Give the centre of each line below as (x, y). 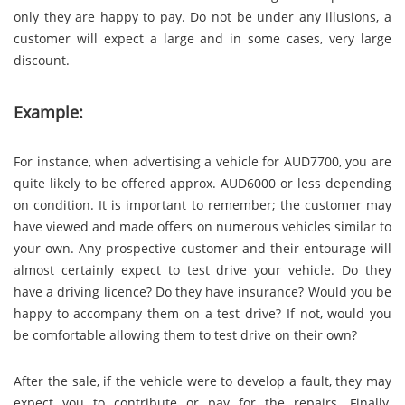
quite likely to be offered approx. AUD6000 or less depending (202, 183)
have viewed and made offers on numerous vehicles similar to (202, 226)
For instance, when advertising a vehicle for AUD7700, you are (202, 161)
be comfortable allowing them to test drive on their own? (185, 334)
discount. (42, 61)
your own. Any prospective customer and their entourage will (202, 248)
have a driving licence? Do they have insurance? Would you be (202, 291)
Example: (48, 111)
